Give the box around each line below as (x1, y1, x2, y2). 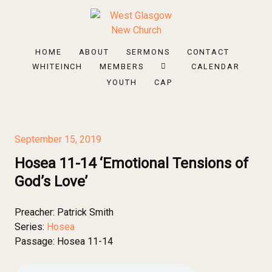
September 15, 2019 (15, 134, 101, 145)
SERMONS (126, 47, 170, 57)
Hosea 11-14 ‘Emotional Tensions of (15, 155, 248, 172)
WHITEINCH (32, 62, 83, 72)
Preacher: (15, 206, 55, 218)
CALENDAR (191, 62, 240, 72)
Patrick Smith (57, 206, 114, 218)
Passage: (15, 236, 55, 247)
